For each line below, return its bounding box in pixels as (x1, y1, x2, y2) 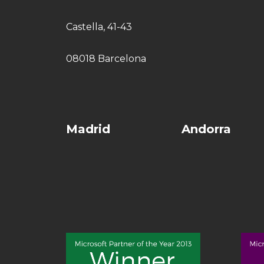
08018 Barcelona (66, 53, 146, 65)
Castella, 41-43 (66, 21, 132, 33)
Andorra (181, 122, 231, 137)
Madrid (66, 122, 110, 137)
